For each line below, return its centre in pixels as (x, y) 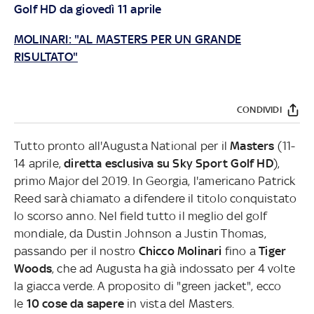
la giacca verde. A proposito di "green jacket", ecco (148, 286)
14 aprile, (39, 163)
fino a (242, 251)
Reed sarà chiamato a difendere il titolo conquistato (155, 198)
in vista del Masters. (181, 303)
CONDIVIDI (259, 110)
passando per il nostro (76, 251)
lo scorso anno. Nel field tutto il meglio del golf (140, 216)
